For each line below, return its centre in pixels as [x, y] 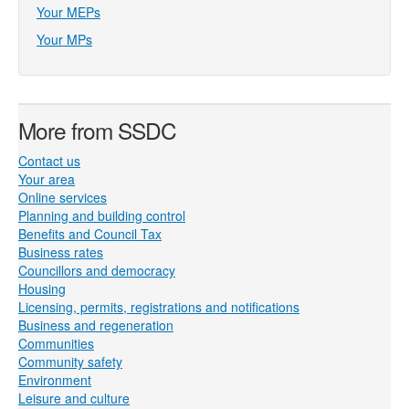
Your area [47, 179]
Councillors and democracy [97, 270]
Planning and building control [102, 215]
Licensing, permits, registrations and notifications [159, 307]
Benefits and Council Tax [90, 234]
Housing [42, 288]
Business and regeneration [96, 325]
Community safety [70, 362]
